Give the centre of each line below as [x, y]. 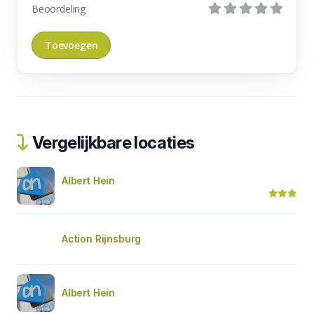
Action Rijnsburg [102, 238]
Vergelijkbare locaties [112, 142]
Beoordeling [59, 8]
